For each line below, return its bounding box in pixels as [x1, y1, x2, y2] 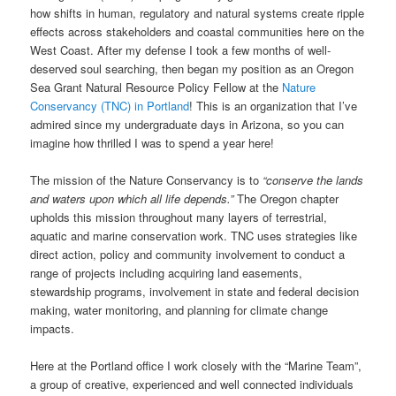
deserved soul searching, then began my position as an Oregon [30, 60, 354, 78]
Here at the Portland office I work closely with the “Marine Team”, [30, 357, 362, 375]
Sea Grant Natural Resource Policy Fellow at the [30, 79, 279, 96]
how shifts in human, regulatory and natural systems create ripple [30, 4, 365, 22]
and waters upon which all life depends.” [30, 190, 234, 208]
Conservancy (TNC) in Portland [30, 97, 190, 115]
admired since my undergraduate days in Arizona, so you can [30, 116, 345, 133]
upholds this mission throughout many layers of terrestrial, [30, 209, 328, 226]
